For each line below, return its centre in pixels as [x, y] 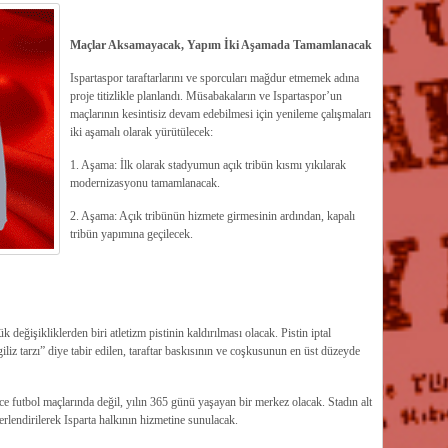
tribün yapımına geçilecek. [131, 234]
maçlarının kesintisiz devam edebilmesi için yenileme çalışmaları [220, 114]
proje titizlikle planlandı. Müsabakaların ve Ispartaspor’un [205, 96]
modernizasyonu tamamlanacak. [144, 183]
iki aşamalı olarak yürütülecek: [141, 132]
